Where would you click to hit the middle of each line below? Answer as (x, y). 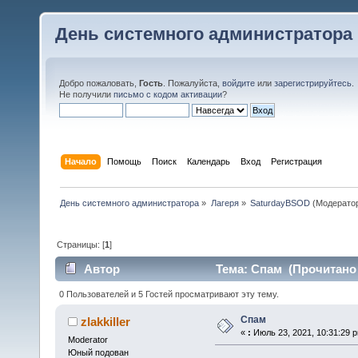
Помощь (125, 161)
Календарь (209, 161)
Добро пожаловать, (99, 83)
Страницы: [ (81, 244)
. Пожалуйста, (193, 83)
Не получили (86, 94)
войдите (239, 83)
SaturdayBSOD (280, 203)
